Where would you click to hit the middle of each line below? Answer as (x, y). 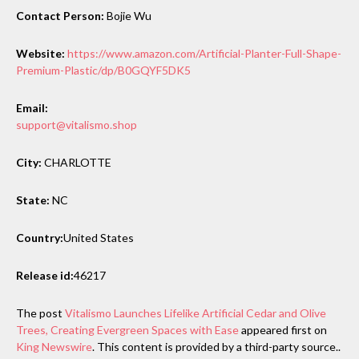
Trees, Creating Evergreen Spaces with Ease (127, 329)
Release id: (45, 275)
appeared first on (283, 329)
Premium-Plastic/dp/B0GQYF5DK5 (103, 70)
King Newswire (54, 346)
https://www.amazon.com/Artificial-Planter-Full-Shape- (204, 53)
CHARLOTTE (77, 162)
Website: (40, 53)
